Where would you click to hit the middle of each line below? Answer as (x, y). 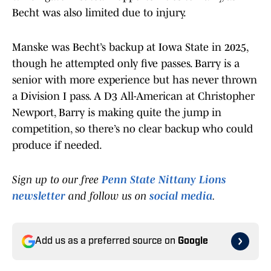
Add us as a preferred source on (106, 242)
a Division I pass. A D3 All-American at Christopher (133, 96)
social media (181, 196)
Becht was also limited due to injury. (99, 13)
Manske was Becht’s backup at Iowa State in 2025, (130, 47)
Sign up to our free (57, 180)
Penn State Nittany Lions (164, 180)
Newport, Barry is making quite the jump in (117, 113)
